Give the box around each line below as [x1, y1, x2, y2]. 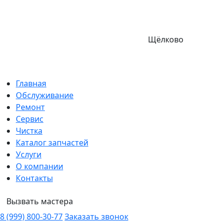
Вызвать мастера [6, 196, 73, 207]
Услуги [16, 149, 41, 160]
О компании [16, 161, 63, 172]
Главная [16, 78, 46, 89]
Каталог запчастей [16, 137, 88, 148]
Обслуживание [16, 90, 74, 101]
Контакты [16, 173, 53, 184]
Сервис [16, 113, 43, 125]
